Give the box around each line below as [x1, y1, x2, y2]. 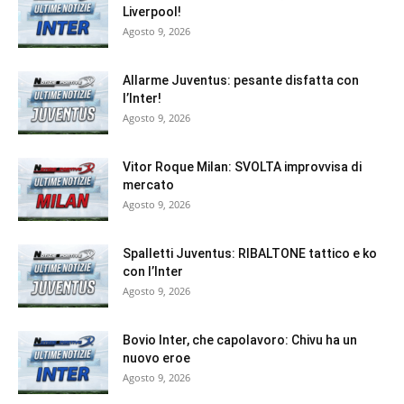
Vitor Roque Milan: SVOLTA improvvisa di [123, 160, 362, 175]
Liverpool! [123, 5, 181, 20]
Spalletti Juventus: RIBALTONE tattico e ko [123, 246, 377, 262]
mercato [123, 178, 174, 193]
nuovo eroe [123, 351, 190, 366]
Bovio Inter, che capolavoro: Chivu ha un [123, 333, 357, 348]
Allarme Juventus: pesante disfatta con [123, 73, 359, 88]
